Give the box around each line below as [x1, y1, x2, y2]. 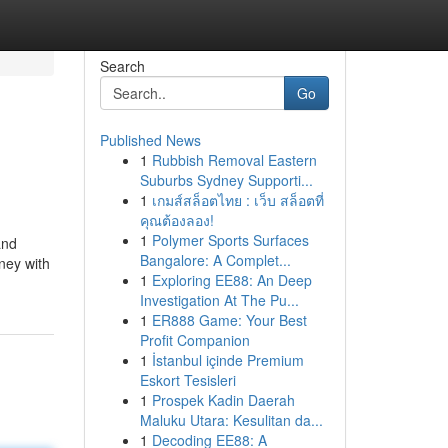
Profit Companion [139, 330, 250, 350]
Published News [99, 130, 201, 150]
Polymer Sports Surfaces [151, 230, 309, 250]
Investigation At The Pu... [139, 290, 299, 310]
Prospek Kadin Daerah [151, 390, 295, 410]
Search [99, 56, 145, 76]
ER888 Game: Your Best [151, 310, 307, 330]
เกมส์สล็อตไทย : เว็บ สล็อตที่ [151, 190, 324, 210]
